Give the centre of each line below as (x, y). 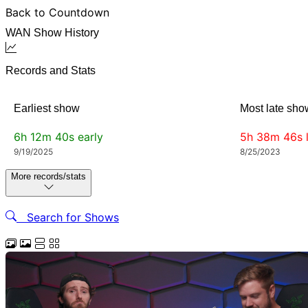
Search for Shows (68, 217)
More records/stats (48, 176)
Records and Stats (51, 70)
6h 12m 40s (46, 136)
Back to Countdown (57, 12)
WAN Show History (52, 32)
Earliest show (47, 109)
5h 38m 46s (273, 136)
